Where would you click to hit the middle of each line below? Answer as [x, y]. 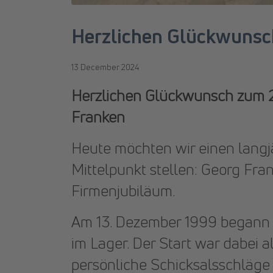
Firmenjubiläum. [123, 191]
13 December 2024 [105, 67]
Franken [98, 117]
